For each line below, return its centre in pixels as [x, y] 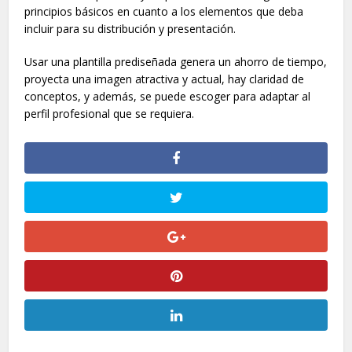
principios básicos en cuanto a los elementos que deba [164, 11]
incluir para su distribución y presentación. [132, 28]
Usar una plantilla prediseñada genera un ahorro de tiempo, [176, 61]
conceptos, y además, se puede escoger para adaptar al [168, 96]
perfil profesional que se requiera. [110, 113]
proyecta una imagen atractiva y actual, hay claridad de [165, 79]
